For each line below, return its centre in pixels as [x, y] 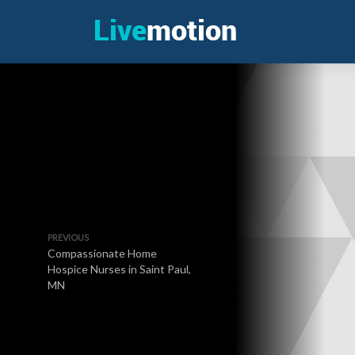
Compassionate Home [102, 253]
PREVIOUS [68, 237]
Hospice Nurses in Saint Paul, [119, 269]
